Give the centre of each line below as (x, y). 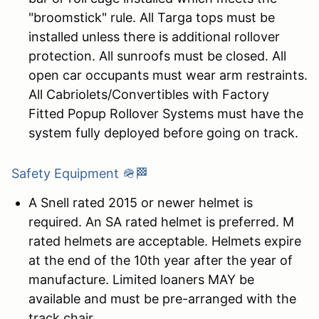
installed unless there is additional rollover (154, 36)
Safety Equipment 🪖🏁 (80, 173)
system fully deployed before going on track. (163, 132)
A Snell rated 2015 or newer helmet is (141, 202)
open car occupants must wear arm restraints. (168, 75)
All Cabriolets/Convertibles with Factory (149, 94)
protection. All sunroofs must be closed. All (157, 56)
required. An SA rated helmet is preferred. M (161, 221)
